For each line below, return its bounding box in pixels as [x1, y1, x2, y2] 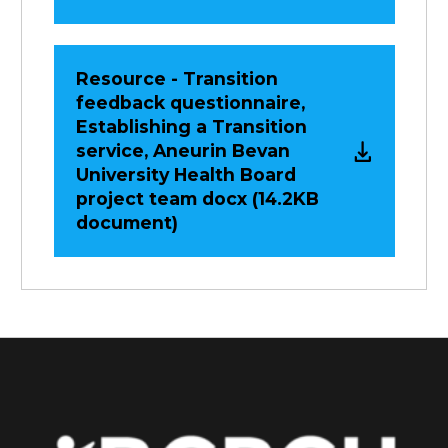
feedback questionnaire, [75, 92, 305, 114]
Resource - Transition [75, 68, 278, 90]
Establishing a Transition [75, 116, 307, 138]
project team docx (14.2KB [75, 188, 319, 210]
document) [75, 212, 178, 234]
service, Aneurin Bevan [75, 140, 290, 162]
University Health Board [75, 164, 296, 186]
